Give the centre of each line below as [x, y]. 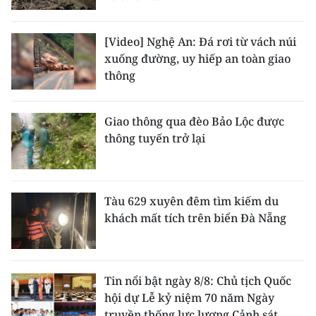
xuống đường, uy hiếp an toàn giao [197, 59]
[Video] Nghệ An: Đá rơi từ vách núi [200, 42]
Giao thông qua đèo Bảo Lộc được [194, 122]
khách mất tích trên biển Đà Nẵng [195, 218]
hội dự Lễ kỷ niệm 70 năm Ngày [189, 298]
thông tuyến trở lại [155, 139]
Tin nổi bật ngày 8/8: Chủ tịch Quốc [198, 281]
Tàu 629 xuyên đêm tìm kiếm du [192, 201]
